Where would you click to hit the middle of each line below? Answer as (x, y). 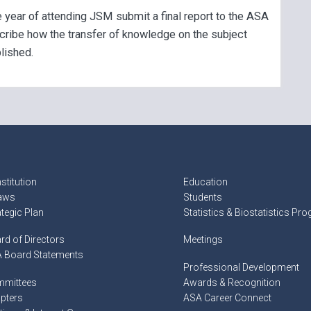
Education (205, 182)
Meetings (203, 240)
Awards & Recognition (232, 282)
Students (202, 197)
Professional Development (241, 267)
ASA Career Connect (227, 297)
